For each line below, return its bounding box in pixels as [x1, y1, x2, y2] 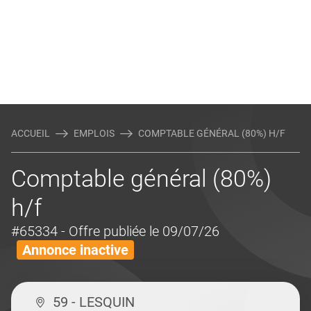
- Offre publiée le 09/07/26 [61, 223, 219, 239]
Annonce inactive [22, 242, 128, 258]
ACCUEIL [11, 128, 50, 139]
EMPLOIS [74, 128, 115, 139]
